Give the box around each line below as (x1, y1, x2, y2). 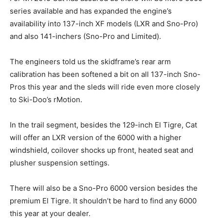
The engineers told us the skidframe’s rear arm (10, 57, 171, 67)
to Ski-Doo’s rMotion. (10, 95, 82, 105)
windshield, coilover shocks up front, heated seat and (10, 145, 193, 155)
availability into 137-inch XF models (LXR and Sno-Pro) (10, 19, 198, 29)
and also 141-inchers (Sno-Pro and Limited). (10, 32, 161, 41)
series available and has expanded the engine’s (10, 6, 172, 16)
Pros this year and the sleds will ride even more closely (10, 82, 200, 92)
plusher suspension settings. (10, 158, 109, 168)
